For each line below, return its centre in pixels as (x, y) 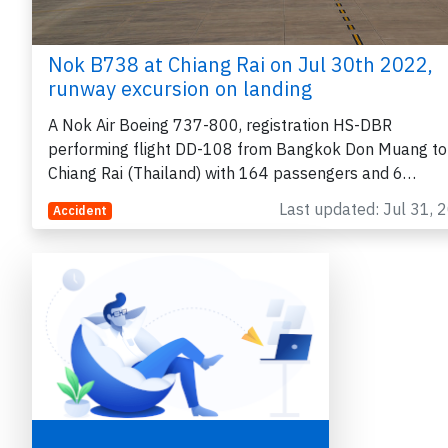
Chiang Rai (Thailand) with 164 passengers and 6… (232, 173)
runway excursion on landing (180, 89)
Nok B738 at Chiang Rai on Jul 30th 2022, (240, 65)
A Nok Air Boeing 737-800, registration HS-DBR (220, 125)
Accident (79, 211)
